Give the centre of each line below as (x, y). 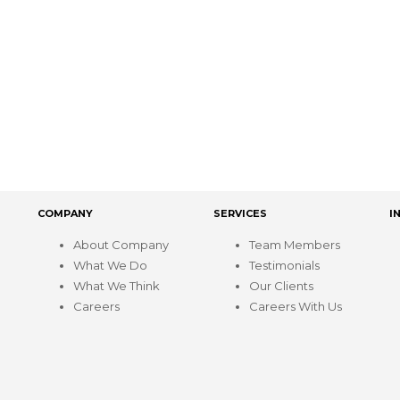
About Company (121, 245)
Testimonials (284, 266)
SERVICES (240, 213)
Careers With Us (295, 307)
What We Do (110, 266)
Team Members (294, 245)
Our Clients (281, 286)
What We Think (116, 286)
